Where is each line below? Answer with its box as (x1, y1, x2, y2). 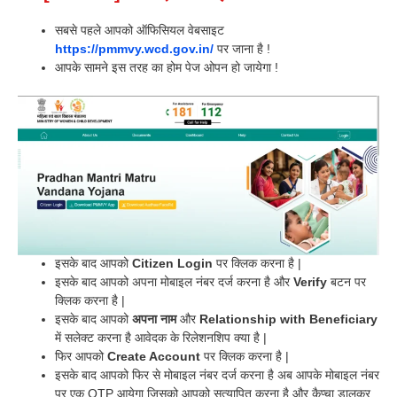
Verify (293, 275, 327, 290)
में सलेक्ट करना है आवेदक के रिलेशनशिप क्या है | (55, 331, 267, 346)
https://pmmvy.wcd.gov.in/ (55, 42, 214, 57)
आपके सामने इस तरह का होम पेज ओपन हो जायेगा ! (55, 60, 278, 75)
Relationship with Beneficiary (199, 312, 378, 327)
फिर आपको (55, 349, 107, 364)
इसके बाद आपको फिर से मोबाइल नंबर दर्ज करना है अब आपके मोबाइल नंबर (55, 368, 379, 383)
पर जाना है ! (214, 42, 270, 57)
